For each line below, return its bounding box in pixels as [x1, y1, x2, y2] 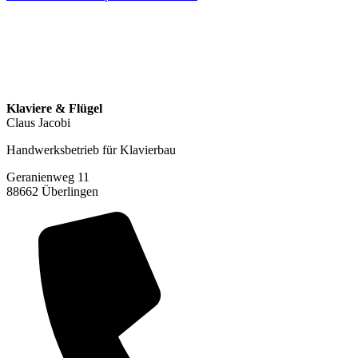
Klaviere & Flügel [6, 101, 102, 115]
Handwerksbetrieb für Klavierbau [6, 142, 176, 157]
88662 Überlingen [6, 184, 98, 198]
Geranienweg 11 [6, 169, 89, 184]
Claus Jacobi [6, 115, 70, 129]
